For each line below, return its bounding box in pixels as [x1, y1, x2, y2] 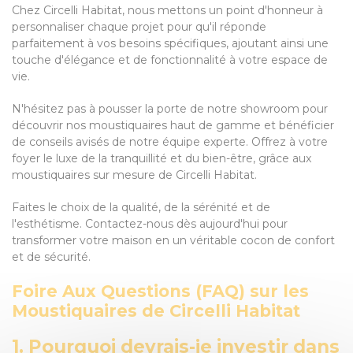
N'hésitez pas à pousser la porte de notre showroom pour [12, 102, 328, 116]
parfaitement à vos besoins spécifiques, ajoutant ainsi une [12, 36, 329, 50]
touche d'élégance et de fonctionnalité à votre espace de [12, 53, 328, 67]
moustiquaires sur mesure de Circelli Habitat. [12, 168, 257, 182]
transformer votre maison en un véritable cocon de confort [12, 233, 335, 247]
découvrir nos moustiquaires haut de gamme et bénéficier [12, 118, 334, 132]
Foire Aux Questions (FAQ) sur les [12, 281, 309, 301]
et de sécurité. [12, 250, 91, 264]
